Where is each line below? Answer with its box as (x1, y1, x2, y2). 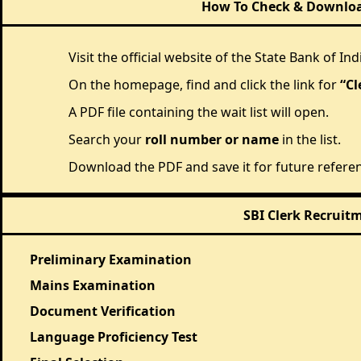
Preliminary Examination (30, 250, 192, 268)
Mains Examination (30, 276, 156, 294)
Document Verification (30, 301, 176, 320)
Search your (68, 130, 145, 148)
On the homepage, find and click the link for (68, 75, 340, 93)
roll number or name (145, 130, 279, 148)
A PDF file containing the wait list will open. (68, 102, 329, 121)
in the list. (279, 130, 341, 148)
